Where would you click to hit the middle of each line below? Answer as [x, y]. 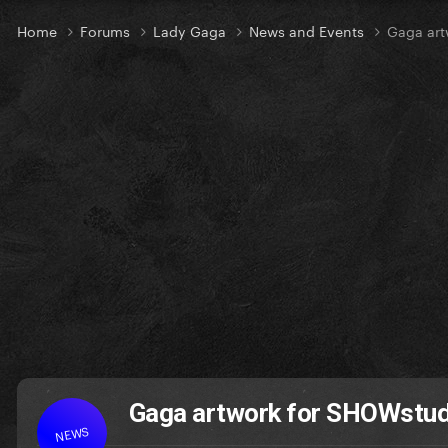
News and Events [308, 30]
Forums [107, 30]
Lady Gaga [191, 30]
